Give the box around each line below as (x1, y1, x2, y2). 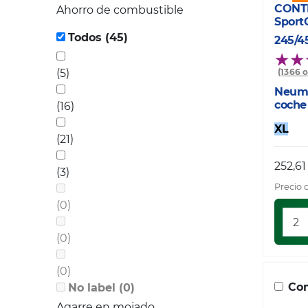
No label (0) (119, 281, 135, 295)
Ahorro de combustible (56, 3, 184, 17)
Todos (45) (105, 31, 128, 45)
